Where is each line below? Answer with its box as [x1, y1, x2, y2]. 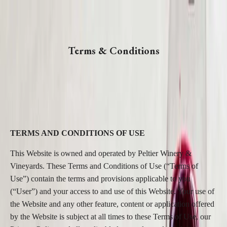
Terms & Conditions [67, 44, 160, 57]
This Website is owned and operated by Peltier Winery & [10, 149, 192, 158]
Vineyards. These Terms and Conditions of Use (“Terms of [10, 162, 198, 170]
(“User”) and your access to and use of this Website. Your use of [10, 187, 214, 196]
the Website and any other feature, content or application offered [10, 200, 214, 208]
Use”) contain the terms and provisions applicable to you [10, 174, 191, 183]
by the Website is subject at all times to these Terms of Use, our [10, 212, 211, 221]
